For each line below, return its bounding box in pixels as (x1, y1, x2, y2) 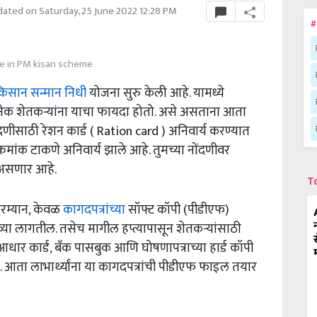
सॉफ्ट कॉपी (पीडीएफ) (125, 199, 229, 221)
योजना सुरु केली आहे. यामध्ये (86, 82, 224, 105)
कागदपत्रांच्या (63, 199, 125, 221)
